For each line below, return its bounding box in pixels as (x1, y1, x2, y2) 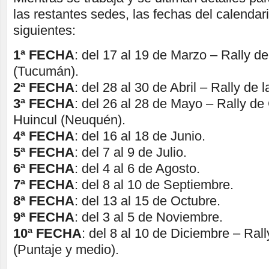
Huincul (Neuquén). (13, 112, 125, 127)
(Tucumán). (13, 64, 79, 79)
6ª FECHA (13, 161, 74, 176)
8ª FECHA (13, 193, 74, 208)
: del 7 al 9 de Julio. (74, 145, 187, 160)
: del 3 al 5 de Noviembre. (74, 210, 223, 225)
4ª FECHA (13, 128, 74, 144)
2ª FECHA (13, 80, 74, 95)
